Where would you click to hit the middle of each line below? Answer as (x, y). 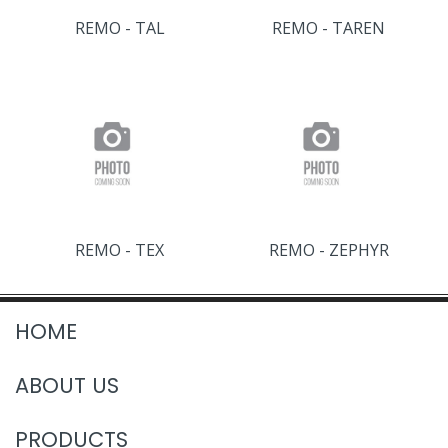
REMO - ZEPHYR (328, 250)
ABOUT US (67, 385)
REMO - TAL (119, 28)
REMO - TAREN (328, 28)
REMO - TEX (119, 250)
